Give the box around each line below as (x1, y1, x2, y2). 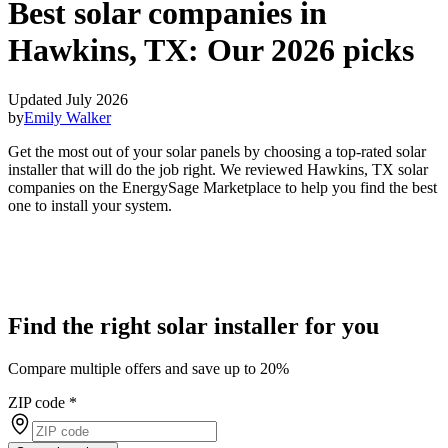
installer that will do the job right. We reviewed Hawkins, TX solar (8, 160, 428, 178)
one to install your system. (8, 196, 172, 214)
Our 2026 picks (207, 32, 414, 69)
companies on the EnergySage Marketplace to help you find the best (8, 178, 437, 196)
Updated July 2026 (8, 90, 128, 108)
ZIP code (8, 393, 65, 411)
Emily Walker (24, 108, 111, 126)
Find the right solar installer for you (8, 312, 379, 339)
